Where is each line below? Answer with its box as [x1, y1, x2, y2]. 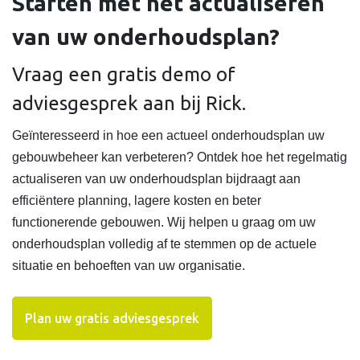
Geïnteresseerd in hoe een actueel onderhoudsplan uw [12, 129, 325, 143]
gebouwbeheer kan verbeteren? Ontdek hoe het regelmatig [12, 150, 347, 165]
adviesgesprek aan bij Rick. [12, 92, 246, 115]
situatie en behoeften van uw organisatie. [12, 259, 245, 273]
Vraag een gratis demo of [12, 63, 235, 86]
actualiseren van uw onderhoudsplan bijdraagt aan [12, 172, 301, 186]
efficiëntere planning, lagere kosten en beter [12, 194, 261, 208]
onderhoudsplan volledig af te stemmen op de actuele [12, 237, 317, 252]
